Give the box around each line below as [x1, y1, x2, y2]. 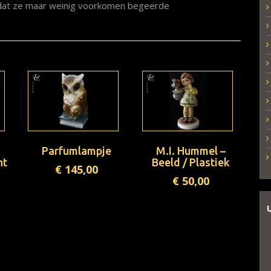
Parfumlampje [42, 145, 112, 157]
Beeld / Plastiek [152, 156, 230, 169]
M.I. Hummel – [156, 145, 226, 157]
